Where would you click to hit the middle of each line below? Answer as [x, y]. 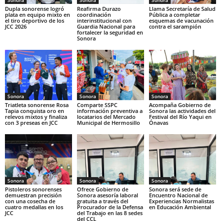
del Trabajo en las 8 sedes [110, 213]
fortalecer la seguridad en [110, 33]
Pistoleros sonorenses [33, 189]
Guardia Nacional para [106, 27]
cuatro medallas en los [34, 207]
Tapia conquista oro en [35, 110]
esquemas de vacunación [181, 21]
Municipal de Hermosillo [108, 122]
